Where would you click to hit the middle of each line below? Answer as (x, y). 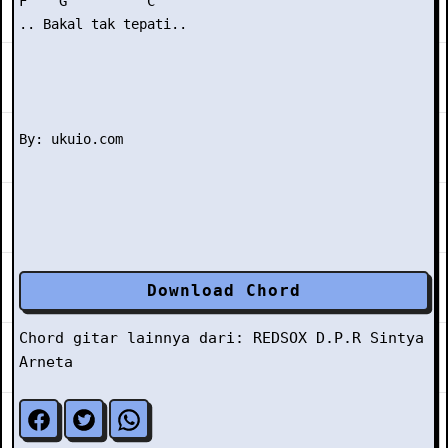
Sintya (397, 338)
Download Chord (224, 290)
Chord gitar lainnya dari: (136, 338)
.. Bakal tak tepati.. (103, 24)
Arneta (46, 362)
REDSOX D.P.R (307, 338)
